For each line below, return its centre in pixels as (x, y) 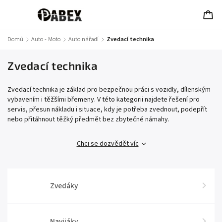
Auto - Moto (46, 39)
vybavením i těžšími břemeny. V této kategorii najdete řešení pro (104, 100)
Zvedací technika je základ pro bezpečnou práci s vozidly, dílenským (109, 90)
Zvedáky (64, 186)
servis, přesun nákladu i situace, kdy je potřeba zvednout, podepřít (107, 110)
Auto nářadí (83, 39)
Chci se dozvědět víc (108, 144)
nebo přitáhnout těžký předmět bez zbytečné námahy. (88, 119)
